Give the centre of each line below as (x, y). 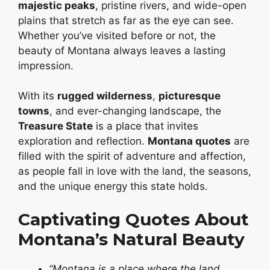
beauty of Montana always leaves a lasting (122, 50)
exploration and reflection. (83, 141)
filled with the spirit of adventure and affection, (132, 156)
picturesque (190, 96)
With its (38, 96)
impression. (46, 65)
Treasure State (55, 126)
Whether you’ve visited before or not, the (117, 35)
